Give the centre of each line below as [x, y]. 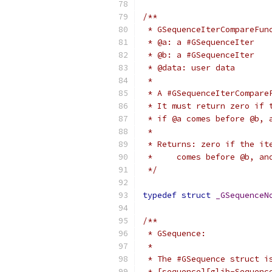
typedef [160, 195]
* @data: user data [189, 68]
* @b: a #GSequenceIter [199, 55]
